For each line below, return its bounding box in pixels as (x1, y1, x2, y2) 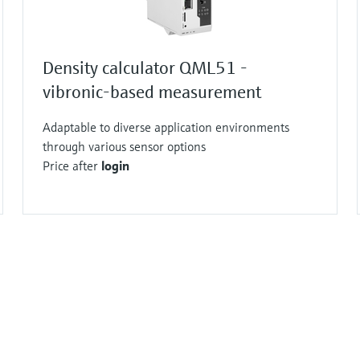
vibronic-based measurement (43, 81, 261, 103)
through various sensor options (43, 138, 206, 154)
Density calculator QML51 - (43, 57, 247, 79)
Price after (43, 157, 101, 174)
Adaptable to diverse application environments (43, 119, 289, 135)
